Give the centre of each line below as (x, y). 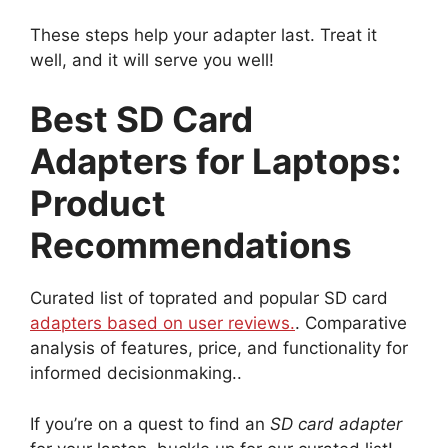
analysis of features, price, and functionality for (219, 348)
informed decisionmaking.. (136, 373)
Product (98, 203)
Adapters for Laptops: (215, 161)
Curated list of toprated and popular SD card (209, 298)
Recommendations (191, 245)
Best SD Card (141, 119)
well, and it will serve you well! (152, 59)
